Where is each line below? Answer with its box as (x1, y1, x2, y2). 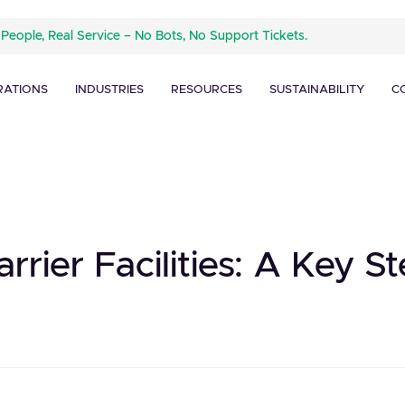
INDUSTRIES (74, 84, 144, 96)
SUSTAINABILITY (268, 84, 364, 96)
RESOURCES (170, 84, 242, 96)
